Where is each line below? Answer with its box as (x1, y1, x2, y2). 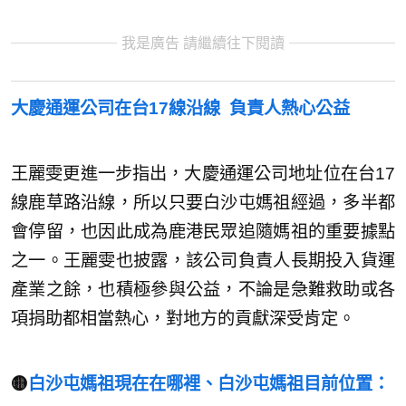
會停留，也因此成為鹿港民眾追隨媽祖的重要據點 (11, 222, 395, 242)
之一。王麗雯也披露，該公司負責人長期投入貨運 (11, 251, 395, 271)
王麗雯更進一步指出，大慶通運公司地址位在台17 (11, 164, 395, 184)
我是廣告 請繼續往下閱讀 (121, 34, 285, 51)
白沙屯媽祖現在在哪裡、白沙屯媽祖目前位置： (28, 374, 390, 394)
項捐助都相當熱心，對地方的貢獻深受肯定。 (11, 309, 355, 329)
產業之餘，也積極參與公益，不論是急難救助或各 (11, 280, 395, 300)
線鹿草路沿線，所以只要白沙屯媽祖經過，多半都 (11, 193, 395, 213)
